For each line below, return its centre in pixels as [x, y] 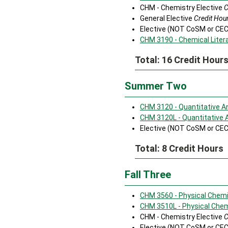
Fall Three [148, 175]
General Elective [167, 18]
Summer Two [156, 86]
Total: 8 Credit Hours [179, 148]
